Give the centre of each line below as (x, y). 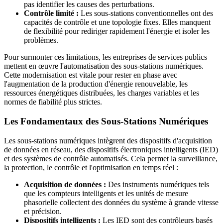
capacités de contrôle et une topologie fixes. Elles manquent (117, 22)
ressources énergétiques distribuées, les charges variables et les (102, 93)
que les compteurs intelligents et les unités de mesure (106, 193)
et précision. (43, 211)
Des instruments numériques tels (158, 184)
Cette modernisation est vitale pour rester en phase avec (91, 75)
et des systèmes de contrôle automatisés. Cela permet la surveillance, (111, 158)
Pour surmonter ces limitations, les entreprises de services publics (106, 57)
